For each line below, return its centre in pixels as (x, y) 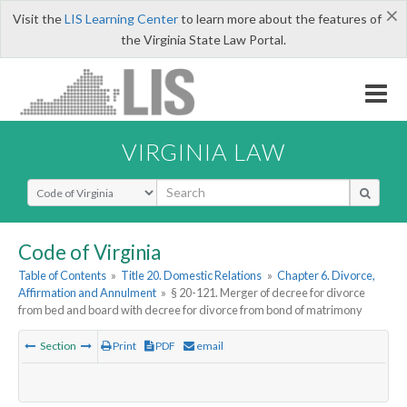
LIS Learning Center (121, 19)
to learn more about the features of (279, 19)
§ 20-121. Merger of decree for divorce (268, 293)
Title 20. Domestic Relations (192, 276)
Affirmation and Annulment (87, 293)
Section (58, 346)
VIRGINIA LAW (203, 151)
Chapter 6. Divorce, (326, 276)
